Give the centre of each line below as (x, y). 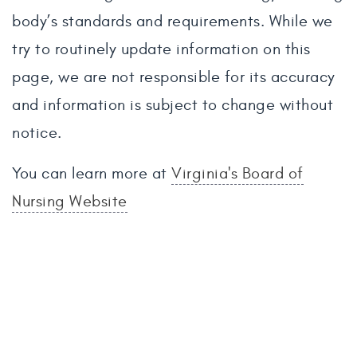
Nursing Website (70, 201)
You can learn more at (92, 173)
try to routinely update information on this (161, 49)
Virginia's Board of (237, 173)
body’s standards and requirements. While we (173, 21)
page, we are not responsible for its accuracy (174, 77)
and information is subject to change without (173, 105)
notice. (37, 133)
